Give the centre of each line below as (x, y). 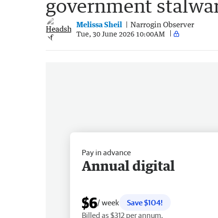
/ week (108, 202)
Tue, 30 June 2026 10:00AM (121, 34)
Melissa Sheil (99, 25)
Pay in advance (106, 152)
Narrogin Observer (162, 25)
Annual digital (128, 165)
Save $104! (145, 202)
